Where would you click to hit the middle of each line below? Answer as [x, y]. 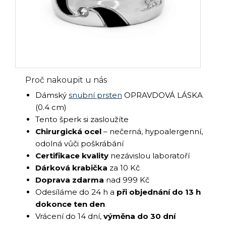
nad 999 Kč [127, 180]
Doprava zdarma [70, 180]
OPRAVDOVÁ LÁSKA [162, 95]
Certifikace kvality [72, 155]
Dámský [52, 95]
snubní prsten [95, 95]
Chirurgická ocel [68, 131]
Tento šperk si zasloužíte [82, 119]
